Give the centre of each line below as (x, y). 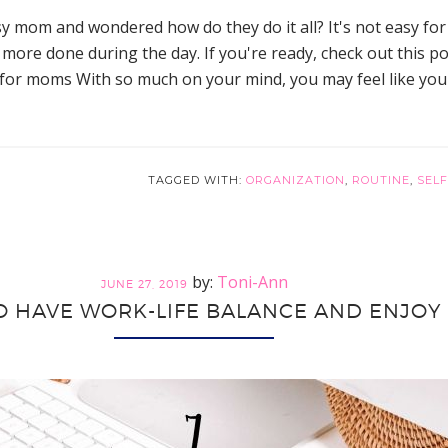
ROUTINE (381, 180)
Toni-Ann (252, 282)
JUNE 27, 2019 (144, 284)
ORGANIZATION (295, 180)
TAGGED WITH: (197, 180)
